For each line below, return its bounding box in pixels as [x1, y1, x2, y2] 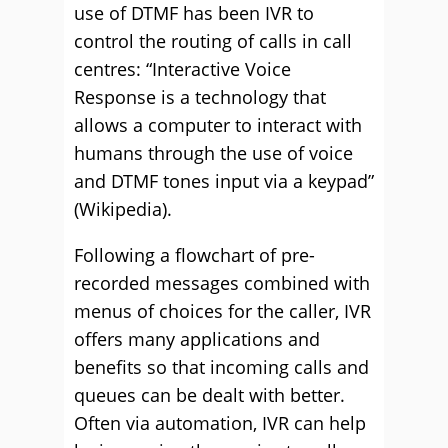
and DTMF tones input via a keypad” [74, 169, 374, 193]
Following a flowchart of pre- [74, 243, 315, 267]
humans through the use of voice [74, 141, 353, 165]
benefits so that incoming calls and [74, 355, 369, 379]
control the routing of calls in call [74, 29, 352, 53]
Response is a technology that [74, 85, 326, 109]
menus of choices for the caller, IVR [74, 299, 371, 323]
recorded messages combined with [74, 271, 370, 295]
